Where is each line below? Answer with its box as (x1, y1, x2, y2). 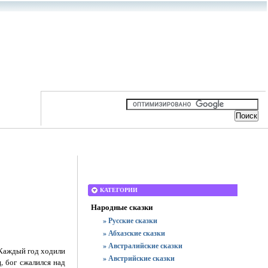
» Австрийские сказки (103, 253, 175, 263)
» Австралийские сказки (103, 240, 182, 251)
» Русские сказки (103, 215, 157, 226)
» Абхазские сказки (103, 228, 165, 238)
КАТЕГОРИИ (100, 187, 138, 193)
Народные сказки (91, 201, 153, 212)
